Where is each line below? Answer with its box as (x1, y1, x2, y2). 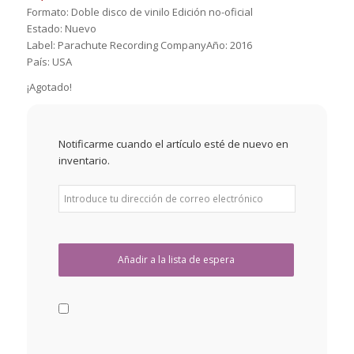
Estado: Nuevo (26, 21, 96, 36)
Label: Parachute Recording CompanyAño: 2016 (26, 38, 252, 52)
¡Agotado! (26, 80, 72, 95)
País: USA (26, 55, 72, 69)
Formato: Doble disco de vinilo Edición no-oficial (26, 5, 253, 19)
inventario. (58, 153, 110, 168)
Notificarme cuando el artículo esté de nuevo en (58, 137, 288, 152)
